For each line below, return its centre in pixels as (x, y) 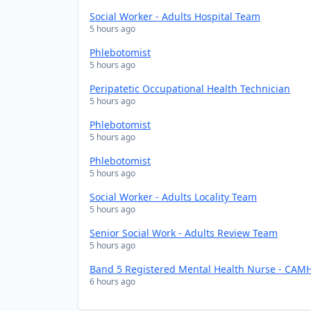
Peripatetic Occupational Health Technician (190, 89)
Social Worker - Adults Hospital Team (175, 16)
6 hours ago (112, 281)
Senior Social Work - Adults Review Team (184, 233)
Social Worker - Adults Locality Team (173, 197)
